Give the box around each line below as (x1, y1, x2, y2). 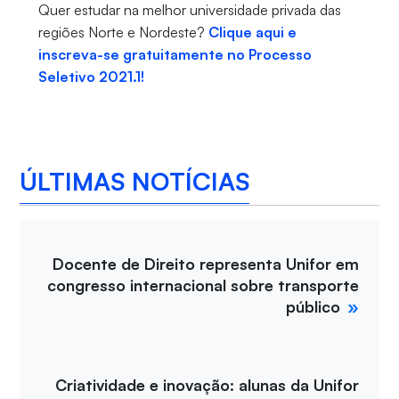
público (286, 297, 341, 317)
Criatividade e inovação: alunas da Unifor (55, 375, 360, 395)
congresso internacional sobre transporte (47, 275, 360, 296)
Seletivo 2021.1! (37, 68, 144, 86)
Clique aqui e (208, 23, 297, 42)
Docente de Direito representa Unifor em (53, 254, 360, 274)
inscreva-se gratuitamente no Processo (37, 45, 312, 64)
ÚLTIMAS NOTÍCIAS (20, 165, 250, 197)
